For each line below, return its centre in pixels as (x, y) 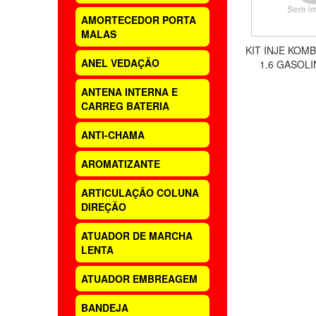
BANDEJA (105, 308)
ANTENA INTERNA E (129, 92)
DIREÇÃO (104, 207)
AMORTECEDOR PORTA (139, 20)
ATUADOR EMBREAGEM (139, 279)
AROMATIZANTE (121, 164)
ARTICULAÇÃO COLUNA (140, 193)
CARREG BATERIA (125, 106)
